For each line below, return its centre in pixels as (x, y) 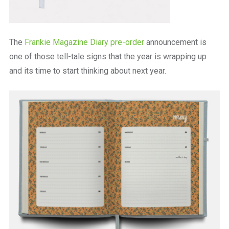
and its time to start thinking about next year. (87, 71)
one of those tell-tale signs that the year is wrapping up (108, 56)
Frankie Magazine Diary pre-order (84, 42)
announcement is (175, 42)
